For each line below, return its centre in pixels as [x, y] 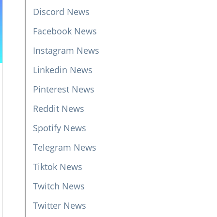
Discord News [61, 12]
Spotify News [59, 128]
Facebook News [65, 31]
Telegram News [64, 147]
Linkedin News [62, 70]
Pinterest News [63, 89]
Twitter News [59, 205]
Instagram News [66, 50]
